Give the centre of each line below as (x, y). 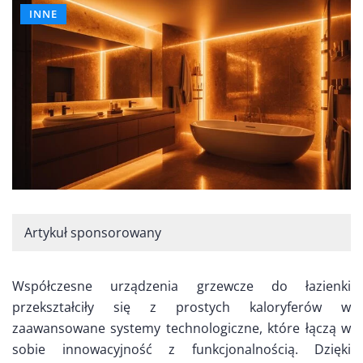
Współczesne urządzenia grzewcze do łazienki (181, 286)
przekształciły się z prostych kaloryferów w (181, 307)
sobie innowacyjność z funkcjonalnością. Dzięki (181, 350)
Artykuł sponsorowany (93, 233)
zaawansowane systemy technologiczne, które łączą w (181, 329)
